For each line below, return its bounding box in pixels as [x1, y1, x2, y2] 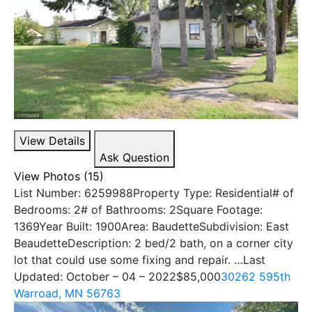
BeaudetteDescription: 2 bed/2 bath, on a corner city [14, 235, 293, 250]
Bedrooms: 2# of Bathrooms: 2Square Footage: [14, 202, 263, 217]
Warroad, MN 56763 [14, 286, 120, 300]
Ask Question [100, 150, 169, 164]
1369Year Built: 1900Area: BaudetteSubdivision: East [14, 219, 289, 233]
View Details [19, 133, 85, 148]
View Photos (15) [14, 169, 104, 183]
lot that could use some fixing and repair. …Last [14, 252, 265, 267]
